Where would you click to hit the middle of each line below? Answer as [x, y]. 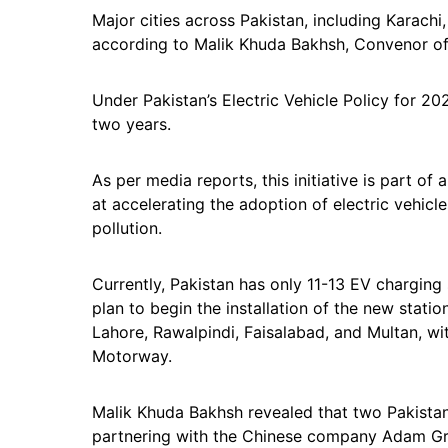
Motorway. [132, 355]
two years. [131, 123]
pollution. [127, 227]
